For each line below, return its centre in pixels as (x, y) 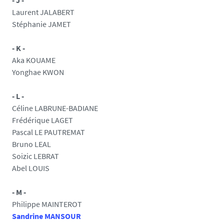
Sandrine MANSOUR (46, 216)
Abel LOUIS (31, 168)
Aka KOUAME (34, 60)
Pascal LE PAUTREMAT (48, 132)
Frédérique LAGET (42, 120)
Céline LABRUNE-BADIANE (55, 108)
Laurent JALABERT (43, 12)
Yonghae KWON (38, 72)
